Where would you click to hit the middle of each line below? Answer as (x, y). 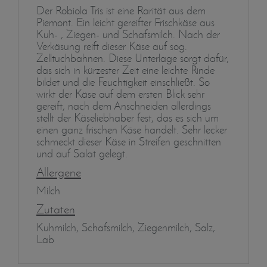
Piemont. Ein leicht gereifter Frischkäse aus (125, 22)
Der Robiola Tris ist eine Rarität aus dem (121, 10)
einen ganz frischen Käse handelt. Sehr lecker (132, 129)
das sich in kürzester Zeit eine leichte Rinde (125, 70)
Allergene (59, 172)
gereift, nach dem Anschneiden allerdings (124, 105)
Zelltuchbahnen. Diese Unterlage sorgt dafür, (133, 58)
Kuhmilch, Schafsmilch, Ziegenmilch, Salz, (126, 227)
